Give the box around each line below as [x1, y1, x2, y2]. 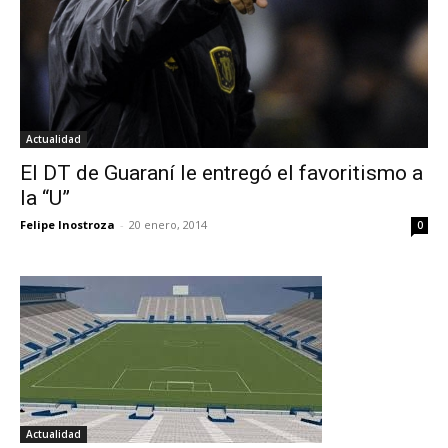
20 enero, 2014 [129, 217, 207, 233]
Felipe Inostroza [20, 217, 115, 233]
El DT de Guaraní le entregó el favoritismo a [20, 161, 423, 186]
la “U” [20, 186, 70, 211]
